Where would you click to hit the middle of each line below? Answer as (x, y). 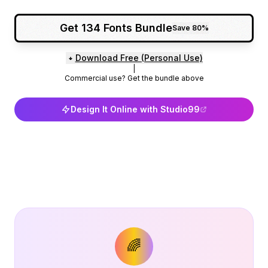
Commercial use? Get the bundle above (134, 78)
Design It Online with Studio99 (135, 109)
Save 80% (190, 28)
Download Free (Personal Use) (139, 57)
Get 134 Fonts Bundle (116, 28)
